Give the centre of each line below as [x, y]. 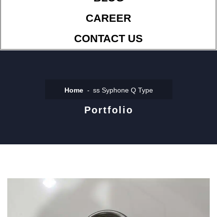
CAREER [108, 18]
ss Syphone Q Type [123, 90]
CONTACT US [108, 39]
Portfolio [108, 110]
